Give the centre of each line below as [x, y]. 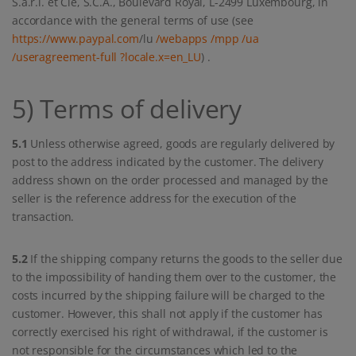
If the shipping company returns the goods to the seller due [185, 259]
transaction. [43, 217]
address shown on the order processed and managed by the [170, 180]
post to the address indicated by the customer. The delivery [168, 162]
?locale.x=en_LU [161, 57]
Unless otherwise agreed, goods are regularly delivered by [181, 144]
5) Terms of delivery [127, 109]
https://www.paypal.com [75, 39]
